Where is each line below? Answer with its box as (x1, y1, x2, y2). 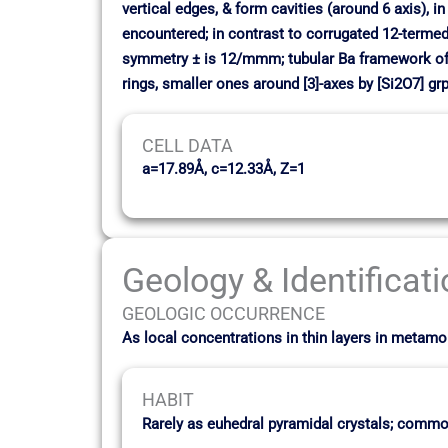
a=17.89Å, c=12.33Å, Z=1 (142, 159, 305, 178)
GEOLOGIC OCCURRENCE (122, 303, 325, 325)
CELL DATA (142, 134, 233, 156)
